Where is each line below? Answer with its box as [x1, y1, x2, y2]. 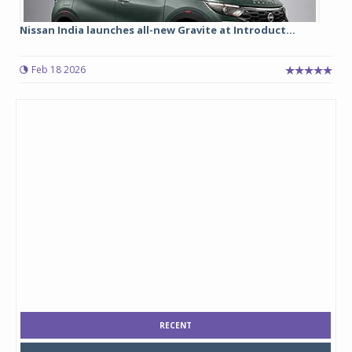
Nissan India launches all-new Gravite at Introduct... [20, 22, 295, 37]
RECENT [159, 319, 192, 331]
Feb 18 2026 [31, 62, 86, 76]
